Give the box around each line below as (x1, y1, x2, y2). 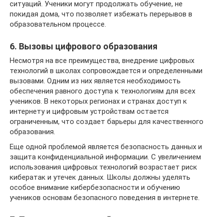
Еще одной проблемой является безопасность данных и (10, 142, 202, 151)
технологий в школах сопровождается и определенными (10, 66, 202, 75)
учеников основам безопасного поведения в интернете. (10, 193, 200, 202)
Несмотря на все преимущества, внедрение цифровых (10, 56, 194, 65)
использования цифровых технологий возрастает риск (10, 162, 197, 171)
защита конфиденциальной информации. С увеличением (10, 152, 201, 161)
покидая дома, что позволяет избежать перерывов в (10, 9, 192, 18)
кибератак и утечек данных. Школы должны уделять (10, 172, 190, 182)
